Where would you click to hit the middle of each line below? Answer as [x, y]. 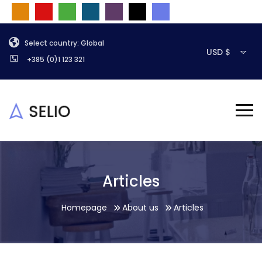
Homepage [84, 208]
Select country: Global [64, 43]
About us [140, 208]
